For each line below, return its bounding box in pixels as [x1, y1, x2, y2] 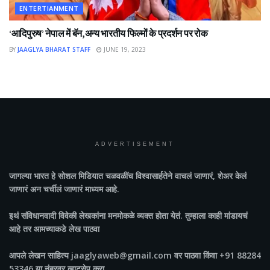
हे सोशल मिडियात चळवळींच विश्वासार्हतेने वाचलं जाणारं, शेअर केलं [49, 170, 246, 182]
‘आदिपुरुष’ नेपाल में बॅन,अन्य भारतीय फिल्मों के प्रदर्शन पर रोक [9, 27, 208, 40]
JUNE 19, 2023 [102, 45, 146, 54]
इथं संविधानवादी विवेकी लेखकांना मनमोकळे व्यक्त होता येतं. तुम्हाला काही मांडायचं [9, 210, 248, 222]
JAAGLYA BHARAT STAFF [17, 45, 90, 54]
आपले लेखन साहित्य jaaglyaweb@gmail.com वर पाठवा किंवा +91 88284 [9, 250, 261, 262]
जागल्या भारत [9, 170, 49, 182]
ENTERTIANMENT [19, 4, 79, 13]
